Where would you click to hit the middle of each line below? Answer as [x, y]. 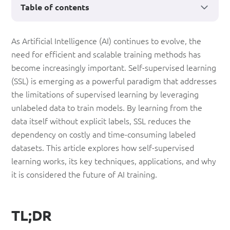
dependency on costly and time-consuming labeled [103, 134]
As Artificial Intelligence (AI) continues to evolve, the [106, 41]
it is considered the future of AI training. [84, 174]
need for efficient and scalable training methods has [106, 54]
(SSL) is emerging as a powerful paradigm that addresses [114, 81]
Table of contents [55, 7]
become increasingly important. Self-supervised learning [114, 67]
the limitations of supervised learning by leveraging [105, 94]
